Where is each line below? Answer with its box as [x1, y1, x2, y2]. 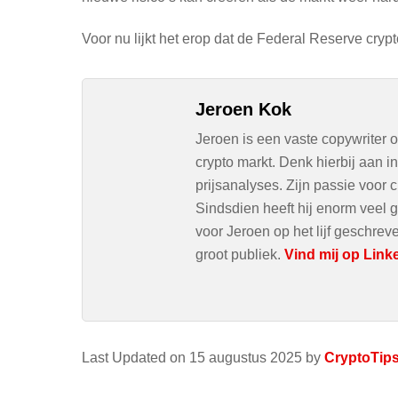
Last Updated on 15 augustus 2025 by [82, 349, 324, 365]
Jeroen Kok [195, 99, 291, 119]
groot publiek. [195, 246, 284, 262]
